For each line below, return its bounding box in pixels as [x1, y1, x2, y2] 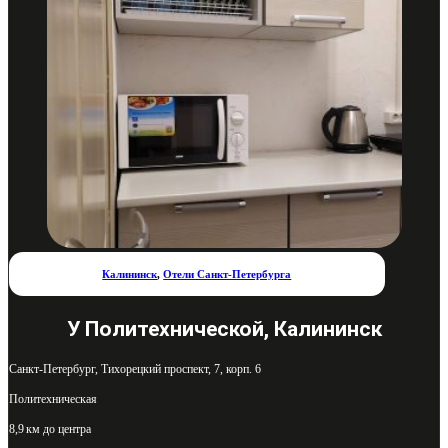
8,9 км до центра [9, 421, 91, 436]
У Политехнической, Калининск [66, 316, 382, 341]
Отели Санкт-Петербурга [163, 267, 292, 280]
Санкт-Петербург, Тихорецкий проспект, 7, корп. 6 [9, 361, 261, 376]
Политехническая [9, 391, 97, 406]
